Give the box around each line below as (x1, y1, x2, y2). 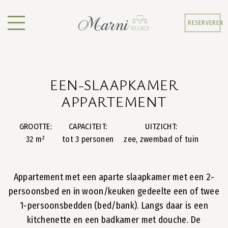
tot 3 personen (62, 134, 114, 144)
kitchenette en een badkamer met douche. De (27, 214, 201, 225)
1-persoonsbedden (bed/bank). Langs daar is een (20, 200, 208, 211)
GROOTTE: (19, 122, 52, 131)
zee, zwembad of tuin (124, 134, 199, 144)
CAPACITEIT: (69, 122, 107, 131)
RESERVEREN (187, 19, 223, 26)
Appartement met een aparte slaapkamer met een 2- (13, 172, 215, 183)
